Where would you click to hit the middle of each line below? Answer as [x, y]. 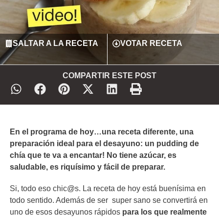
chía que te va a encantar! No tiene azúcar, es [93, 155]
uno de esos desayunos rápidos [66, 212]
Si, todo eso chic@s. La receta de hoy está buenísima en [108, 188]
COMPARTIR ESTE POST [109, 75]
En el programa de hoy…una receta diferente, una [102, 132]
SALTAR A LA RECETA [55, 43]
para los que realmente [164, 212]
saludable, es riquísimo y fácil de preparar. [88, 167]
